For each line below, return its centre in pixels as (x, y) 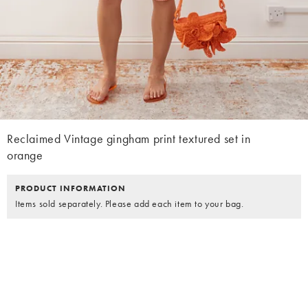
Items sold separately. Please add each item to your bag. (130, 204)
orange (25, 155)
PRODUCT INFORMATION (70, 189)
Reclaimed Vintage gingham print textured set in (129, 139)
